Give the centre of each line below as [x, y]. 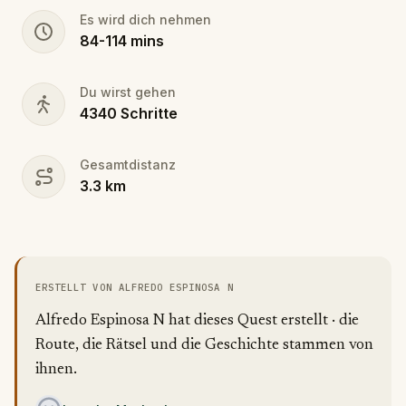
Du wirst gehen [128, 92]
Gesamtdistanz [128, 164]
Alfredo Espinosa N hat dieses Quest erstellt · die [197, 321]
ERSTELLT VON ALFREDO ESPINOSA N [135, 287]
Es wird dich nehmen [145, 19]
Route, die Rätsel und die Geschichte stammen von [204, 346]
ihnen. [56, 370]
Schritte [149, 113]
